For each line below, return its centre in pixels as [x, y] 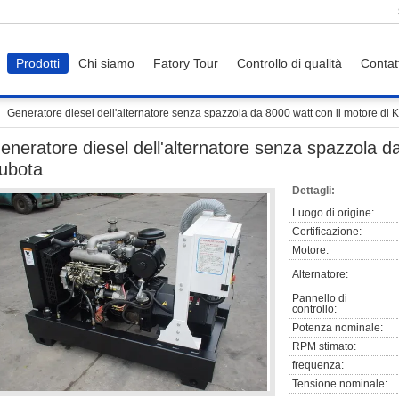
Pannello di [320, 298]
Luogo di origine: [333, 213]
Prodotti [38, 63]
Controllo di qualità [289, 63]
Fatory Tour [186, 63]
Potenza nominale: [338, 328]
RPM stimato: [324, 346]
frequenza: [318, 365]
